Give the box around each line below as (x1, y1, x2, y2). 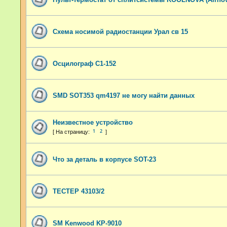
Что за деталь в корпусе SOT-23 (53, 155, 156, 163)
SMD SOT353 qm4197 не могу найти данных (53, 91, 195, 99)
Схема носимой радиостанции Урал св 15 (53, 27, 188, 35)
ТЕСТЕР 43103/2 (53, 187, 104, 195)
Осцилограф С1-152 (53, 59, 116, 67)
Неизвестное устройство (53, 118, 133, 126)
